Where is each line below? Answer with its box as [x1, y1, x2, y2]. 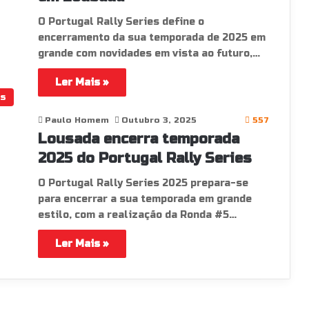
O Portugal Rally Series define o [37, 16, 204, 28]
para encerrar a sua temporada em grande [37, 193, 252, 205]
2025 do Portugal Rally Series [37, 150, 252, 167]
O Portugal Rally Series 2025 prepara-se [37, 177, 248, 189]
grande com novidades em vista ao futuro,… [37, 48, 260, 59]
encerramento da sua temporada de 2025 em [37, 32, 266, 43]
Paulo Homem [44, 115, 109, 125]
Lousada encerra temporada [37, 130, 239, 148]
